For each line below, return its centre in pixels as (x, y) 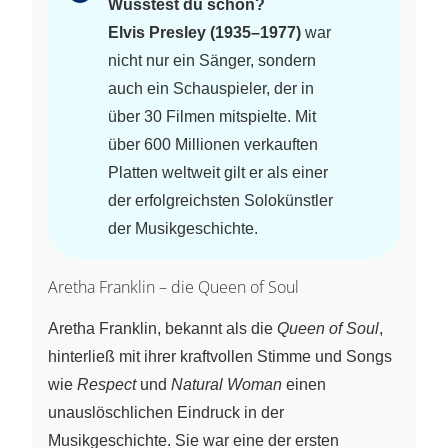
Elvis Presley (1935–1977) (204, 32)
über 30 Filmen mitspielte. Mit (212, 116)
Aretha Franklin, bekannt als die (162, 328)
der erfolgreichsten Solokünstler (220, 200)
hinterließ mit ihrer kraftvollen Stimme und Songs (220, 356)
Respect (106, 384)
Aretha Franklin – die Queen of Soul (173, 286)
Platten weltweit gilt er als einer (218, 172)
